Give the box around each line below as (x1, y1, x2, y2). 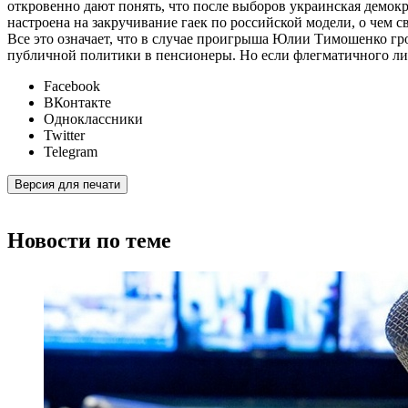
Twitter (44, 127, 85, 144)
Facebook (44, 78, 100, 95)
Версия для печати (15, 178, 120, 192)
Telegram (44, 144, 97, 160)
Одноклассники (44, 111, 143, 127)
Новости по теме (7, 228, 171, 252)
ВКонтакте (44, 95, 111, 111)
